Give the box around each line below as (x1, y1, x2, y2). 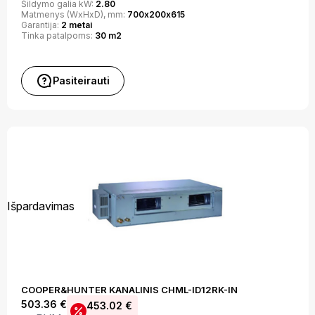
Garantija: (20, 20, 61, 30)
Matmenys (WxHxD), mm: (20, 9, 127, 20)
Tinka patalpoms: (20, 30, 95, 41)
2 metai (60, 20, 92, 30)
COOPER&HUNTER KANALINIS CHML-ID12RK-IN (20, 284, 238, 295)
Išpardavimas (6, 199, 75, 213)
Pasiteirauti (52, 75, 110, 86)
